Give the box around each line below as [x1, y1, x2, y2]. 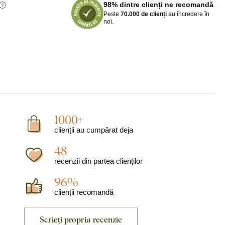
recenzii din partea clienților [54, 157, 143, 165]
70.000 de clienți [121, 10, 167, 18]
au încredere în [167, 10, 209, 18]
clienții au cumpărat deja [54, 126, 133, 134]
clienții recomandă [54, 188, 114, 196]
